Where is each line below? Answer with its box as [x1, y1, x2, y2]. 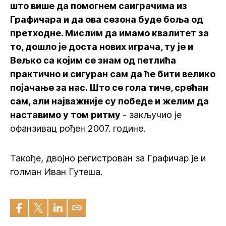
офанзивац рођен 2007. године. [10, 123, 145, 134]
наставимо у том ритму [10, 109, 123, 120]
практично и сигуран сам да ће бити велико [10, 69, 215, 79]
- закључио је [123, 109, 182, 120]
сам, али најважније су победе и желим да [10, 96, 209, 106]
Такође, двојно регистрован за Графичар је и [10, 153, 206, 163]
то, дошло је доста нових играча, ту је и [10, 41, 193, 52]
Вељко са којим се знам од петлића [10, 55, 176, 66]
